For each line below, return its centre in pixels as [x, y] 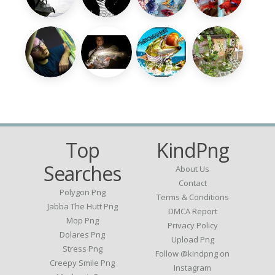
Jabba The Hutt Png [82, 207]
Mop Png [82, 221]
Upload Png [192, 240]
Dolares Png [83, 235]
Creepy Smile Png [83, 263]
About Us [193, 169]
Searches [83, 174]
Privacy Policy [192, 226]
